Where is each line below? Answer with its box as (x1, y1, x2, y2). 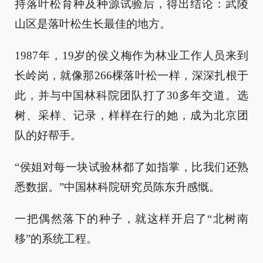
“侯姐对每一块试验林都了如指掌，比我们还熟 (15, 161, 248, 173)
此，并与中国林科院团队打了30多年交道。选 (15, 89, 248, 102)
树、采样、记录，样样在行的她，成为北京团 (15, 109, 248, 122)
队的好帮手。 (15, 129, 82, 141)
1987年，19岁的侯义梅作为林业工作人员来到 (15, 49, 248, 62)
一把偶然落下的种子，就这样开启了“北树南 (15, 213, 248, 225)
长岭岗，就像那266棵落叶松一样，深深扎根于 (15, 69, 248, 82)
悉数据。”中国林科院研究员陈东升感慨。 (15, 181, 220, 193)
